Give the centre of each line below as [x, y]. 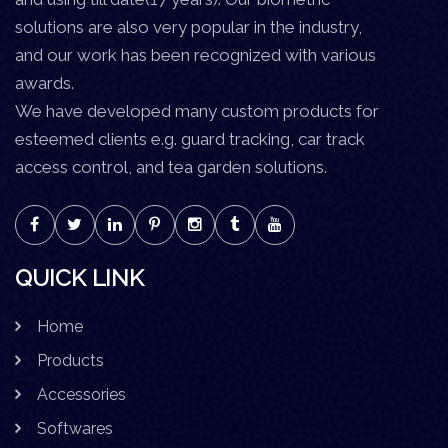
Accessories [81, 394]
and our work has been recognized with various [195, 54]
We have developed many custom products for [197, 110]
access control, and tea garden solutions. [171, 166]
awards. [44, 82]
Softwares [75, 428]
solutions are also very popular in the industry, [188, 26]
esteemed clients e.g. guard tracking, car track [190, 138]
